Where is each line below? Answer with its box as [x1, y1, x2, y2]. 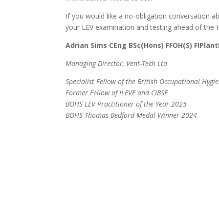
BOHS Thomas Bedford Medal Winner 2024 [66, 110, 197, 120]
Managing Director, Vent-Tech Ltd [66, 58, 168, 68]
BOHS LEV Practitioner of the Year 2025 [66, 99, 187, 109]
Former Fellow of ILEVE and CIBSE [66, 88, 168, 97]
